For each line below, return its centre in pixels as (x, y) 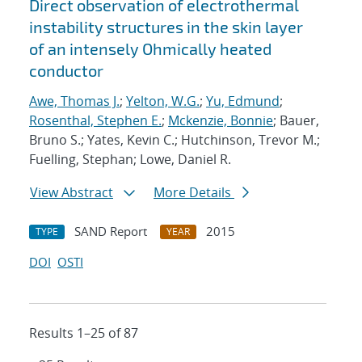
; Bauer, (296, 121)
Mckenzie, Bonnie (221, 121)
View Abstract (72, 193)
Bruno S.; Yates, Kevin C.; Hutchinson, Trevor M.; (175, 140)
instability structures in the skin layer (166, 27)
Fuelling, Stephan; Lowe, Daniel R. (130, 160)
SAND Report (111, 232)
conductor (66, 71)
